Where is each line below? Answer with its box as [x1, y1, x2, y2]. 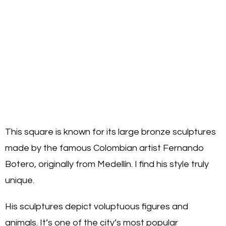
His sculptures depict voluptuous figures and [5, 201, 188, 211]
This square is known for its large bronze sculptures [5, 127, 216, 137]
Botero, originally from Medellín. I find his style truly [5, 159, 209, 169]
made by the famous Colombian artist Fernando [5, 143, 204, 153]
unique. [5, 175, 36, 185]
